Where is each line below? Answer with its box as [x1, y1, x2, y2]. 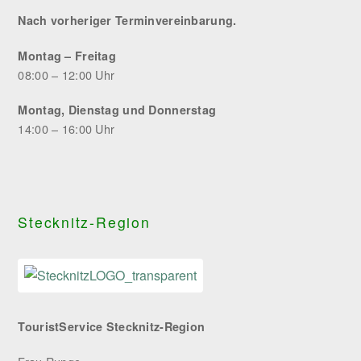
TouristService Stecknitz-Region [18, 318, 205, 334]
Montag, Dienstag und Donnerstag [18, 102, 217, 118]
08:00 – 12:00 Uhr [18, 66, 115, 83]
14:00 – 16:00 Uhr [18, 120, 115, 137]
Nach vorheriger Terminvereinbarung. [18, 12, 237, 28]
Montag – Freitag [18, 48, 117, 64]
